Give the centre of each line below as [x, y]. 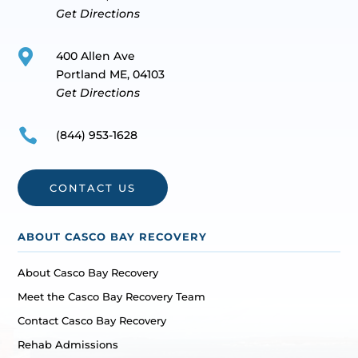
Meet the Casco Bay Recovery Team [112, 297]
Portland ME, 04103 [110, 75]
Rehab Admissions [68, 345]
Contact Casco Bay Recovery [92, 321]
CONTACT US [93, 188]
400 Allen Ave [95, 56]
